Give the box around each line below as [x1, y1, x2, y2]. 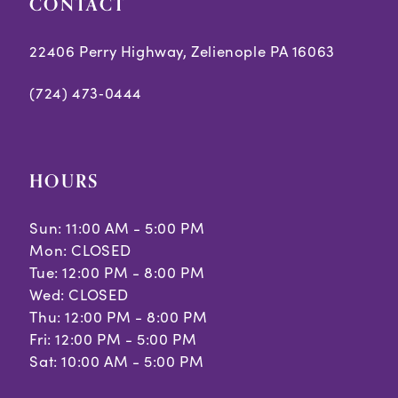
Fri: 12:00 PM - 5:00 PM [29, 328, 197, 349]
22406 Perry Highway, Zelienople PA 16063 [29, 40, 335, 61]
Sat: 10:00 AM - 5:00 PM [29, 350, 204, 371]
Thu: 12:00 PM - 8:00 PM [29, 306, 208, 327]
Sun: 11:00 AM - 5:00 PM [29, 217, 205, 238]
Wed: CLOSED [29, 283, 129, 305]
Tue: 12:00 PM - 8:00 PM [29, 261, 205, 283]
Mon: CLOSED [29, 239, 131, 260]
